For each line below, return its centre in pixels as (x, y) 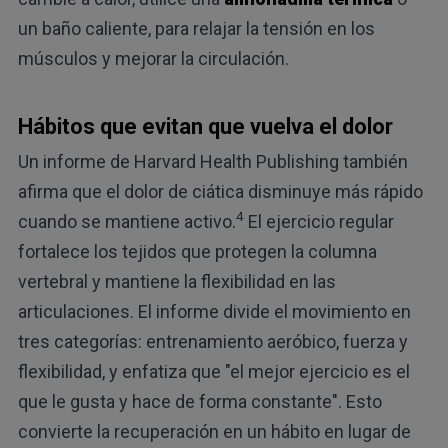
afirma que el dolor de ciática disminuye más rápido (220, 191)
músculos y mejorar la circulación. (153, 59)
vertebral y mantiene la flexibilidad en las (176, 281)
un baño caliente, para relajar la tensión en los (196, 29)
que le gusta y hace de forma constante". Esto (199, 401)
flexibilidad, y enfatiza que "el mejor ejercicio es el (213, 371)
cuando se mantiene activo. (126, 221)
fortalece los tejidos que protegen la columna (197, 251)
